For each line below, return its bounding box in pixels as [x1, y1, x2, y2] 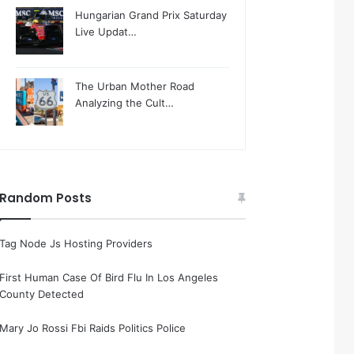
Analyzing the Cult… [75, 96, 175, 109]
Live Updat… [75, 25, 137, 38]
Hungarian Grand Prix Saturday [75, 9, 228, 21]
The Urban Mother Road [75, 80, 195, 92]
